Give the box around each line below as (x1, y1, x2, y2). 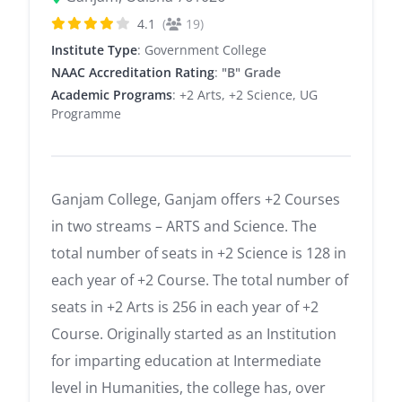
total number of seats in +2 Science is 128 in (51, 242, 346, 263)
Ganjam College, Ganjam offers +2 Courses (51, 188, 340, 209)
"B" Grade (222, 63, 281, 81)
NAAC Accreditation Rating (51, 63, 214, 81)
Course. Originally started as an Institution (51, 323, 336, 344)
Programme (51, 104, 121, 122)
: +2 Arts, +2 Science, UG (172, 85, 318, 103)
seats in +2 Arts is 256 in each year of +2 (51, 296, 319, 317)
